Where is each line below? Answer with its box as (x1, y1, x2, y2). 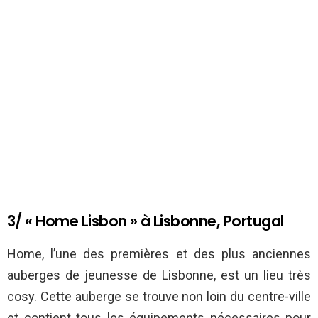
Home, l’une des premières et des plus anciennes (7, 246, 311, 262)
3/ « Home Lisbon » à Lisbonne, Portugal (7, 211, 284, 232)
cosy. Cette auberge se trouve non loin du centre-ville (7, 289, 311, 305)
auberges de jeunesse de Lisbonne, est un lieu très (7, 268, 311, 283)
